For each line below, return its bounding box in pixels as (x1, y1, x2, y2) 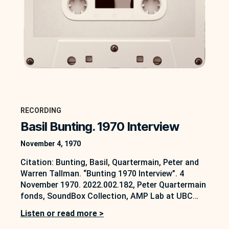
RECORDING (20, 106, 61, 115)
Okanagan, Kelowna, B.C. (20, 202, 113, 213)
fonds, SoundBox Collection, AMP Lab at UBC (20, 191, 193, 201)
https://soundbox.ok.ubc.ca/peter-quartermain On (20, 214, 208, 224)
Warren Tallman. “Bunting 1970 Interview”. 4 (20, 169, 184, 179)
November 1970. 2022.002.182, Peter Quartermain (20, 180, 206, 190)
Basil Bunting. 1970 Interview (20, 119, 179, 134)
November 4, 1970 (20, 140, 81, 148)
